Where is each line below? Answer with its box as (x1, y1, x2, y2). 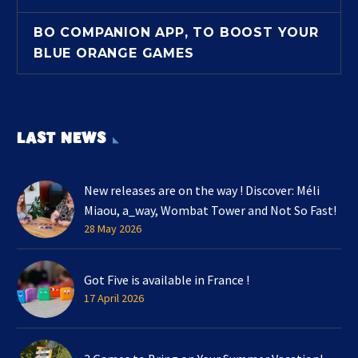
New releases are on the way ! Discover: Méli (84, 181, 320, 198)
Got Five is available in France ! (84, 271, 249, 288)
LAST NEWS (17, 128, 106, 148)
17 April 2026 (84, 290, 144, 305)
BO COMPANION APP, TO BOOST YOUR (34, 25, 319, 41)
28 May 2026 (84, 221, 141, 236)
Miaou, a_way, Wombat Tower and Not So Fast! (84, 201, 336, 218)
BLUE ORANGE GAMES (34, 46, 194, 62)
